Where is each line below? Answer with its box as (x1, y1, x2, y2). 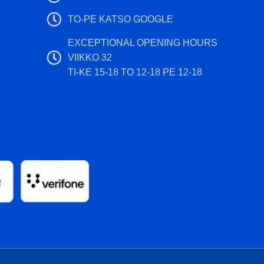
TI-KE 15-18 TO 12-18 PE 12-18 (68, 67, 203, 77)
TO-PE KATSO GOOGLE (68, 14, 174, 24)
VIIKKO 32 (68, 52, 113, 62)
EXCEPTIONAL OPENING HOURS (68, 38, 218, 48)
